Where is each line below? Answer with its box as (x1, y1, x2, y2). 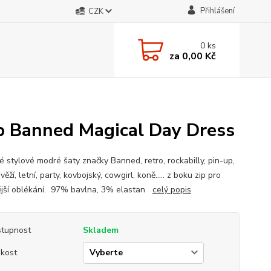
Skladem (82, 224, 119, 236)
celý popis (152, 184, 191, 195)
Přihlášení (200, 5, 235, 16)
